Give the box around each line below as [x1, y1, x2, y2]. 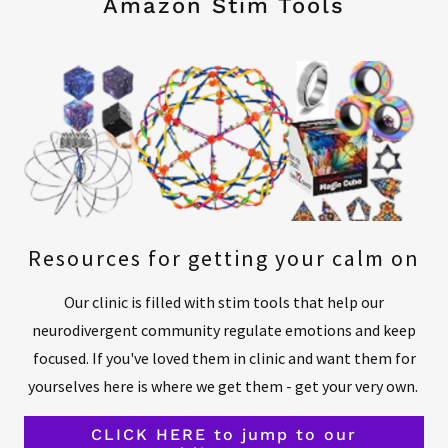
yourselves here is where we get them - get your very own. [27, 375, 421, 396]
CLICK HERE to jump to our [91, 424, 357, 444]
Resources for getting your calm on [28, 243, 420, 272]
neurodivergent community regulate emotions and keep [32, 319, 416, 340]
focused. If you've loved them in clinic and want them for [32, 347, 416, 368]
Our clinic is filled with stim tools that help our [64, 291, 384, 312]
